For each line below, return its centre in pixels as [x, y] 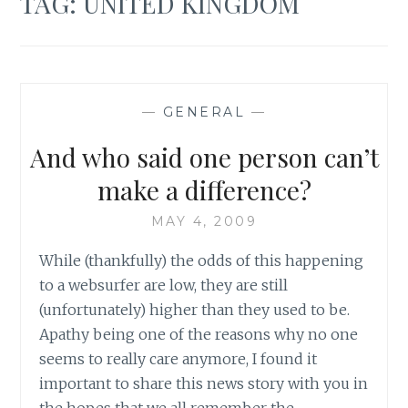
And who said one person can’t [204, 157]
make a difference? [204, 189]
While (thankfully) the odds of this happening [202, 260]
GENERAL [204, 112]
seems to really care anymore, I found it [178, 358]
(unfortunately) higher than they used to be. [195, 309]
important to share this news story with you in [204, 383]
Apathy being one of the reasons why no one [199, 334]
